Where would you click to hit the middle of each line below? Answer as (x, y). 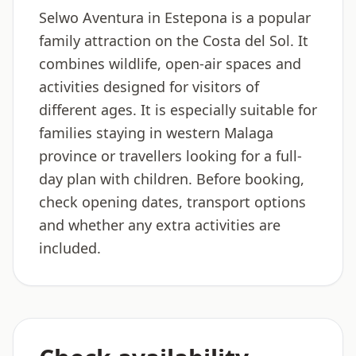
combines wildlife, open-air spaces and (170, 64)
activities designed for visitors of (149, 87)
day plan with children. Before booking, (172, 179)
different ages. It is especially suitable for (178, 110)
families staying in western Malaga (156, 133)
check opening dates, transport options (172, 202)
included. (70, 248)
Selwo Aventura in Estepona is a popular (175, 17)
